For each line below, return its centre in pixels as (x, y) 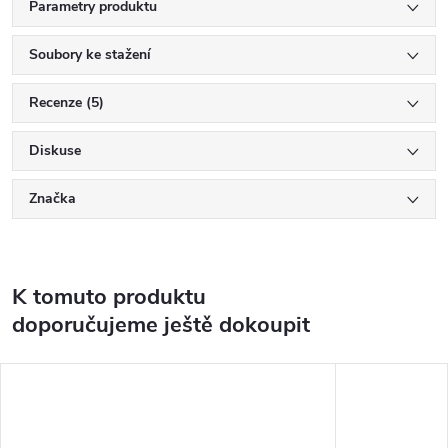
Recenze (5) (66, 102)
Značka (52, 198)
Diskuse (55, 150)
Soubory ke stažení (90, 54)
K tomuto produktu (109, 297)
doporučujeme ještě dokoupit (161, 325)
